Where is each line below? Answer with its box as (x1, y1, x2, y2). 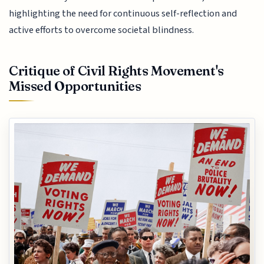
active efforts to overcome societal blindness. (9, 22, 194, 37)
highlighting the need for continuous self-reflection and (9, 6, 237, 21)
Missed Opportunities (9, 78, 141, 95)
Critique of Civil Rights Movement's (9, 62, 224, 80)
